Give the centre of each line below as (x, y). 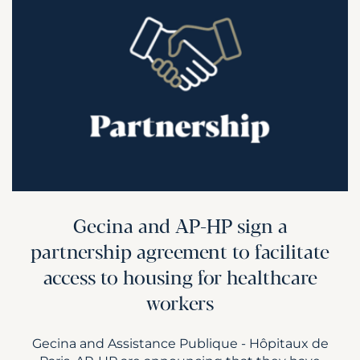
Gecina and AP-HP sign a (180, 228)
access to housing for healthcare (180, 280)
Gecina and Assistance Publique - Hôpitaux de (180, 344)
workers (180, 305)
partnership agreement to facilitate (180, 254)
